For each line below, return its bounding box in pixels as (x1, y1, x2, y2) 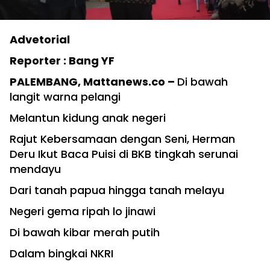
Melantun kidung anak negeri (10, 110, 166, 125)
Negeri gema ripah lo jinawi (10, 203, 155, 219)
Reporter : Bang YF (10, 52, 115, 68)
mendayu (10, 161, 61, 177)
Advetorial (10, 31, 70, 47)
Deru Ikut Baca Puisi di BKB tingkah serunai (10, 146, 238, 162)
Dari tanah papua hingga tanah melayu (10, 182, 224, 198)
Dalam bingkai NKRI (10, 245, 113, 261)
